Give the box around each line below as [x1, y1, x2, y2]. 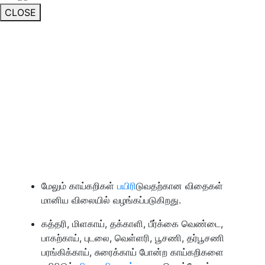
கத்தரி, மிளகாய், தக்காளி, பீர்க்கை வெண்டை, [41, 217, 223, 230]
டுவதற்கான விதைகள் [136, 179, 223, 192]
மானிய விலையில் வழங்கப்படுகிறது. [41, 193, 181, 206]
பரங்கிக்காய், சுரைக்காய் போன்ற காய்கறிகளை [41, 245, 224, 258]
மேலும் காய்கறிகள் [41, 179, 117, 192]
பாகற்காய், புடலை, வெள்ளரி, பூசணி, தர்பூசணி [41, 231, 224, 244]
